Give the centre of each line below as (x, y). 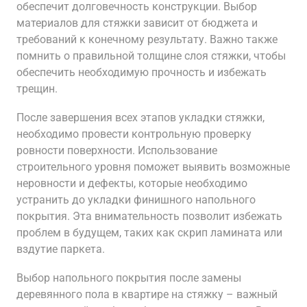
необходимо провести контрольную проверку (134, 134)
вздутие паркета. (61, 249)
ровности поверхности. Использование (117, 150)
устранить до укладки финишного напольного (136, 200)
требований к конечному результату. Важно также (147, 39)
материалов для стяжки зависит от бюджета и (137, 23)
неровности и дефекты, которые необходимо (132, 183)
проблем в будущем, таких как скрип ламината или (149, 233)
